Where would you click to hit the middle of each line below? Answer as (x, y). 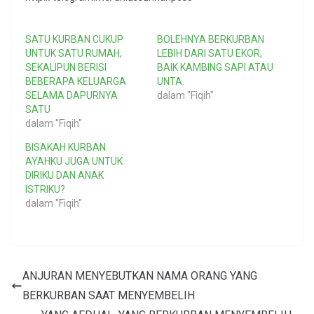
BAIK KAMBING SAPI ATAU (215, 68)
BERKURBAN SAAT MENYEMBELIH (109, 296)
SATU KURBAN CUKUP (74, 40)
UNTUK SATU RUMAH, (74, 54)
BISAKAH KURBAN (66, 148)
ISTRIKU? (45, 190)
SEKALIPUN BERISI (66, 68)
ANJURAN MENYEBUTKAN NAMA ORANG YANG (140, 276)
